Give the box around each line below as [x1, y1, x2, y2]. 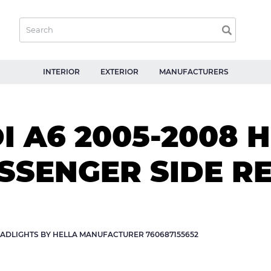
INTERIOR [42, 67, 80, 76]
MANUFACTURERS [158, 67, 229, 76]
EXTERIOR [100, 67, 139, 76]
